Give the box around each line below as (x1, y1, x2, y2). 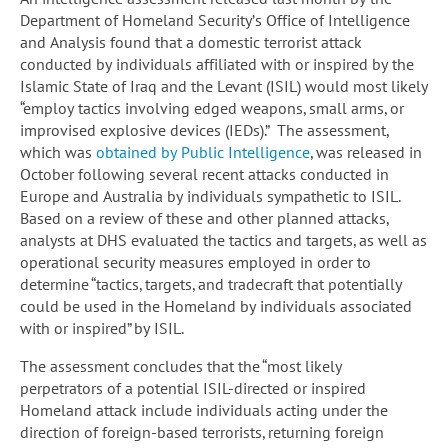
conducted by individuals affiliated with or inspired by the (20, 54, 414, 75)
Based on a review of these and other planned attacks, (20, 208, 389, 229)
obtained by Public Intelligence (96, 142, 310, 163)
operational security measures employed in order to (20, 252, 371, 273)
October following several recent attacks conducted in (20, 164, 389, 185)
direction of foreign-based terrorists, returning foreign (20, 422, 384, 443)
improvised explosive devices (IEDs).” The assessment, (20, 120, 390, 141)
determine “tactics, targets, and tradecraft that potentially (20, 274, 402, 295)
